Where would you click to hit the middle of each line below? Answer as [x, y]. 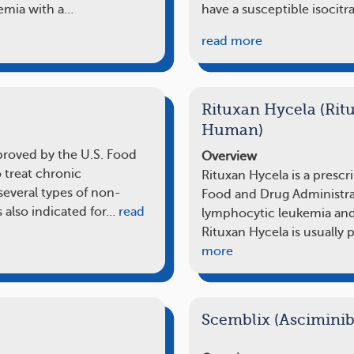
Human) [232, 130]
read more [232, 41]
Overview [229, 156]
